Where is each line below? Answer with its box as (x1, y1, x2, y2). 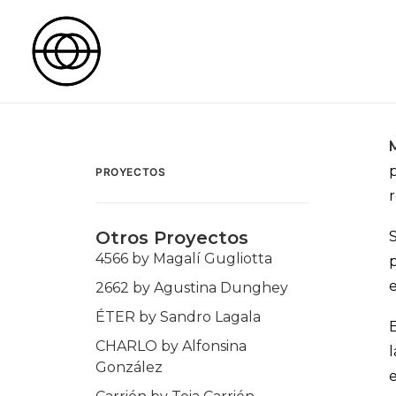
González (95, 359, 163, 376)
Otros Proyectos (95, 227, 248, 248)
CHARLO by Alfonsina (95, 338, 247, 354)
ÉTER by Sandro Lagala (95, 308, 261, 325)
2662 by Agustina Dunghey (95, 279, 288, 296)
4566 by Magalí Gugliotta (95, 250, 272, 267)
